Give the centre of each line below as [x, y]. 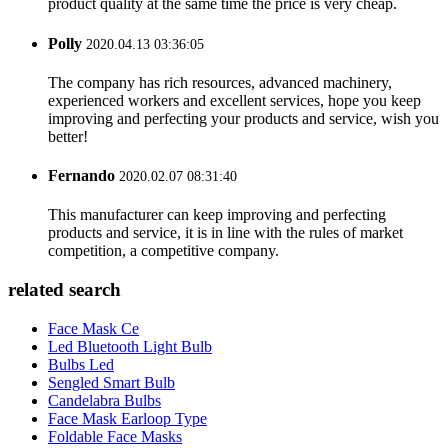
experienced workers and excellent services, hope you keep [234, 100]
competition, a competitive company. [163, 251]
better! [68, 136]
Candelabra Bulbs [104, 400]
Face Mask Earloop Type [127, 418]
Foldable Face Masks [115, 436]
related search [64, 290]
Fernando [81, 176]
